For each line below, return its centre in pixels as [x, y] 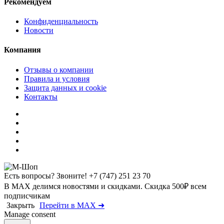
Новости [39, 30]
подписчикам [27, 195]
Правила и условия [57, 78]
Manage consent [30, 214]
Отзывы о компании [59, 69]
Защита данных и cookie [65, 87]
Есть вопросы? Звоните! [45, 175]
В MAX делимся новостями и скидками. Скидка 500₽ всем [105, 186]
